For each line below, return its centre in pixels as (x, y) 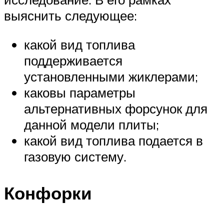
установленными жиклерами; (111, 76)
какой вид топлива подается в (113, 140)
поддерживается (73, 60)
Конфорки (48, 193)
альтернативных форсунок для (116, 108)
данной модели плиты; (91, 124)
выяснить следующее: (70, 16)
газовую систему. (75, 156)
